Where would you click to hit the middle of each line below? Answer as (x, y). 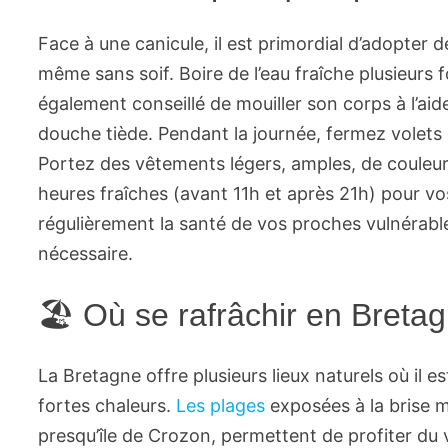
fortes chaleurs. (107, 405)
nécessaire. (86, 254)
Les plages (223, 405)
